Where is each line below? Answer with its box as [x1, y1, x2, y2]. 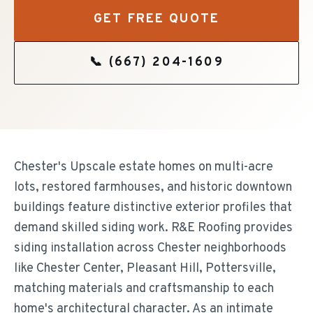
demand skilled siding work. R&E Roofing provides [14, 220, 293, 236]
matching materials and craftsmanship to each [14, 281, 274, 297]
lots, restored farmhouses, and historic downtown [14, 180, 292, 196]
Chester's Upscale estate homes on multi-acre [14, 159, 273, 175]
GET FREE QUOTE [93, 11, 220, 27]
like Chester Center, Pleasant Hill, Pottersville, [14, 261, 276, 277]
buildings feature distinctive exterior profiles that [14, 200, 292, 216]
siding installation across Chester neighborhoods [14, 240, 286, 256]
